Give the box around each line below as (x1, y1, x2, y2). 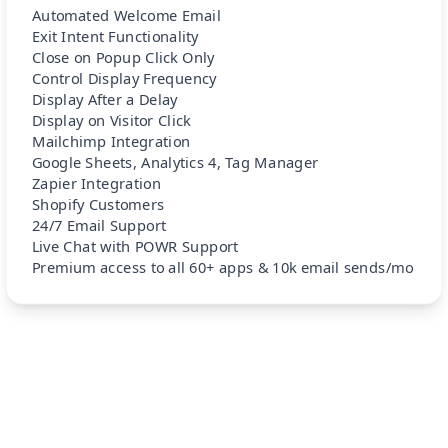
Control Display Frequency (31, 68, 217, 89)
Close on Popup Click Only (31, 47, 215, 68)
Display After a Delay (31, 89, 178, 110)
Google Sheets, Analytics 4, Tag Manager (31, 152, 319, 173)
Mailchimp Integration (31, 131, 191, 152)
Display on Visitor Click (31, 110, 191, 131)
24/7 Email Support (31, 215, 167, 236)
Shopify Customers (31, 194, 165, 215)
